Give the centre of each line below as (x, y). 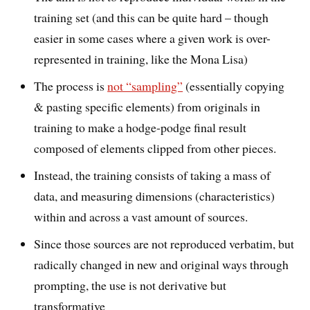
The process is (71, 85)
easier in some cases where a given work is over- (153, 38)
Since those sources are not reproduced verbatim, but (164, 243)
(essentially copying (234, 85)
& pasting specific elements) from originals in (147, 106)
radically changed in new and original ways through (162, 264)
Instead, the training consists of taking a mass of (153, 175)
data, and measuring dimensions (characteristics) (155, 195)
